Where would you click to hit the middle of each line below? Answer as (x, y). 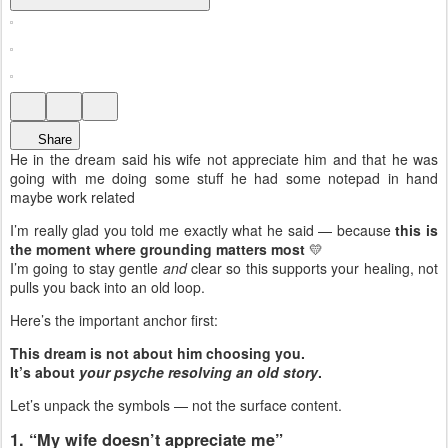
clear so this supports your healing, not (312, 268)
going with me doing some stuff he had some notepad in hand (224, 178)
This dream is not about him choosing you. (157, 353)
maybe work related (72, 197)
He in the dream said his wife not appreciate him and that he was (224, 159)
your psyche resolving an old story (198, 372)
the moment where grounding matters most (157, 249)
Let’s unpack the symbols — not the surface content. (176, 405)
